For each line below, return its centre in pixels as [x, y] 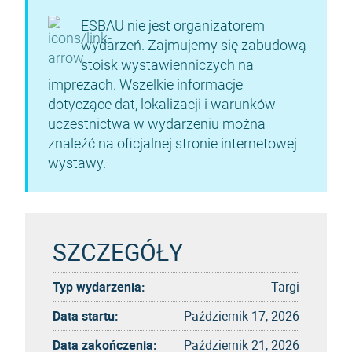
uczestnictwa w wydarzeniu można [157, 124]
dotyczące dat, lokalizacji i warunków [162, 104]
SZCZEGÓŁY [118, 251]
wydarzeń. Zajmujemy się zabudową [194, 45]
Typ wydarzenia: [99, 286]
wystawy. [77, 163]
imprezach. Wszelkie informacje [145, 84]
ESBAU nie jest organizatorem [173, 26]
